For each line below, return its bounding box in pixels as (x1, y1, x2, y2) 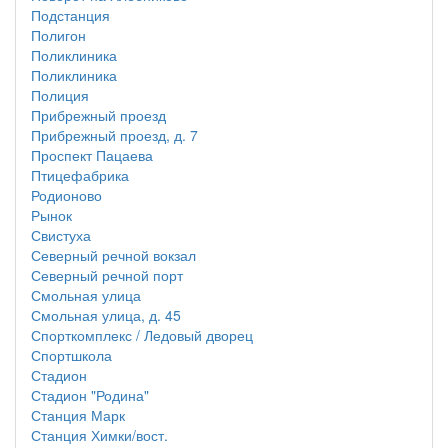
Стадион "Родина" (31, 385, 149, 405)
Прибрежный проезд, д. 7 (31, 125, 198, 145)
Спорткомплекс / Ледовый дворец (31, 325, 253, 345)
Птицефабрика (31, 165, 129, 185)
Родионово (31, 185, 102, 205)
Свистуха (31, 225, 91, 245)
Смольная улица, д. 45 (31, 305, 181, 325)
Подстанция (31, 5, 110, 25)
